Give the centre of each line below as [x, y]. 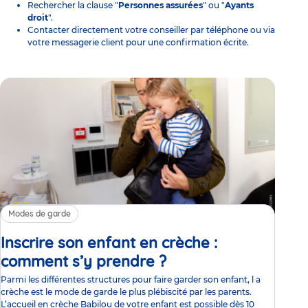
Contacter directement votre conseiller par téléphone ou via [151, 30]
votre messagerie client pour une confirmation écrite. [138, 42]
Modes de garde [40, 213]
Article [189, 261]
